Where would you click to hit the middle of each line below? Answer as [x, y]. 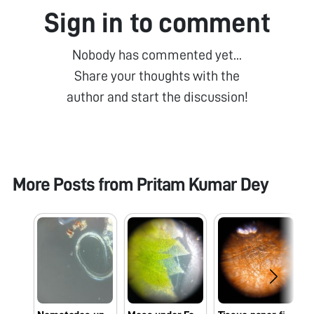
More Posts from [74, 185]
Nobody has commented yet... [157, 54]
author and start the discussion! [157, 96]
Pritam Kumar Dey [202, 185]
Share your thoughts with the [157, 75]
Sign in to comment [157, 23]
